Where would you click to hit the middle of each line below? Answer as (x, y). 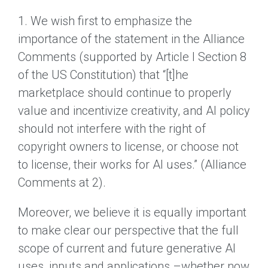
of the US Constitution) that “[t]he (103, 74)
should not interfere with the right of (112, 128)
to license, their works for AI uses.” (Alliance (132, 164)
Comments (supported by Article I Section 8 (132, 57)
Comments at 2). (62, 182)
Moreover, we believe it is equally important (132, 212)
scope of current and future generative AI (127, 248)
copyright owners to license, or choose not (128, 146)
